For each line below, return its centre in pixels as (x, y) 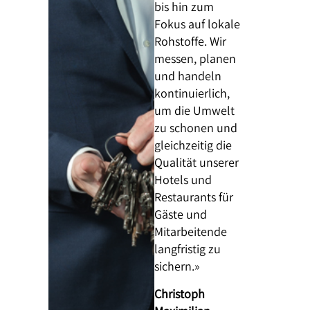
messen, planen (195, 59)
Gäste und (180, 215)
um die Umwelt (194, 111)
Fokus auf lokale (197, 24)
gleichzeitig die (193, 145)
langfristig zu (187, 249)
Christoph (179, 293)
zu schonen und (195, 128)
